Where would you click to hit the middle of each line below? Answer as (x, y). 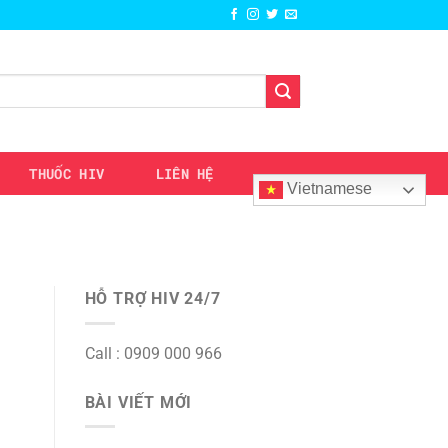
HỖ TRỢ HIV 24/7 (152, 299)
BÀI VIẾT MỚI (138, 402)
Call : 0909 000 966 (153, 353)
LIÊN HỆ (184, 173)
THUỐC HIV (67, 173)
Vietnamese (327, 188)
